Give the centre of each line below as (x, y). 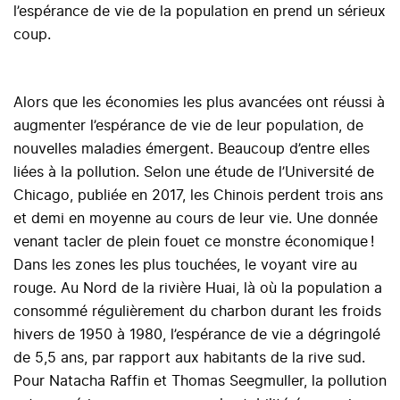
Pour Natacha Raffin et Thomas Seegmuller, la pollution (200, 382)
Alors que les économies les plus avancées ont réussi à (199, 103)
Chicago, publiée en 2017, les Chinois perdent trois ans (198, 196)
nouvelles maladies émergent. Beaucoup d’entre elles (192, 150)
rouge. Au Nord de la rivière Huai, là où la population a (198, 289)
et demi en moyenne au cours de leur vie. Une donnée (196, 219)
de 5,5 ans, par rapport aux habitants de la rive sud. (194, 358)
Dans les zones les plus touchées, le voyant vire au (185, 266)
